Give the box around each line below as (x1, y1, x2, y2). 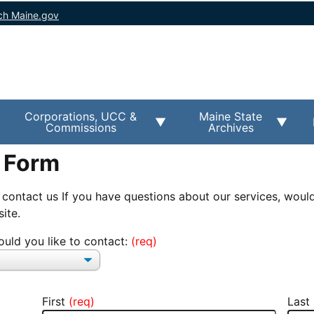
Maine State (199, 109, 263, 123)
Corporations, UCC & (25, 109, 137, 123)
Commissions (45, 120, 116, 135)
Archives (207, 120, 254, 135)
